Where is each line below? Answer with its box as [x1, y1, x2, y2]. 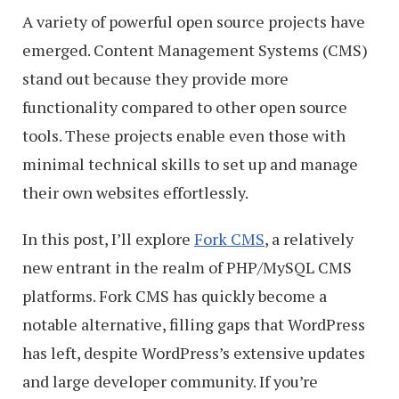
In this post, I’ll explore [22, 228, 194, 249]
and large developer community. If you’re [22, 370, 318, 392]
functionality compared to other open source [22, 96, 347, 118]
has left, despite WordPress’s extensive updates [22, 342, 365, 363]
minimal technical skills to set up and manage [22, 153, 358, 175]
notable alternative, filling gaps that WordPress [22, 313, 365, 335]
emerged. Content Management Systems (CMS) [22, 39, 368, 61]
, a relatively [265, 228, 354, 249]
